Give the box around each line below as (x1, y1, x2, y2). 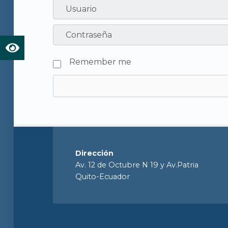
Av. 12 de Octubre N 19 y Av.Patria (75, 160, 199, 169)
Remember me (69, 56, 132, 67)
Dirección (75, 148, 114, 158)
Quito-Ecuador (75, 172, 130, 181)
